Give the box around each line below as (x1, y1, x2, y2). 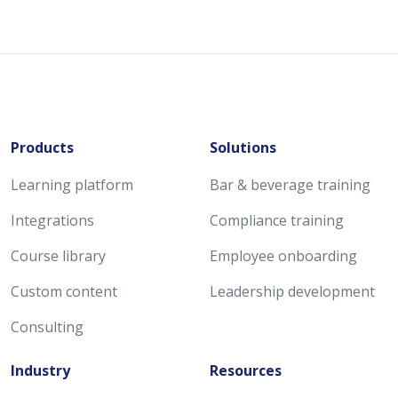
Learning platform (11, 175, 133, 195)
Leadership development (210, 282, 375, 301)
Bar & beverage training (210, 175, 370, 195)
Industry (11, 361, 70, 380)
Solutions (210, 138, 276, 157)
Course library (11, 246, 106, 266)
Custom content (11, 282, 117, 301)
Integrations (11, 211, 94, 230)
